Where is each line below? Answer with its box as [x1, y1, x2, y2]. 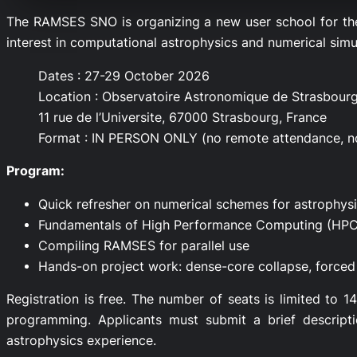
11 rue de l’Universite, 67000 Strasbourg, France [38, 109, 327, 125]
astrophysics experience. [6, 333, 156, 349]
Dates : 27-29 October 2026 [38, 68, 210, 84]
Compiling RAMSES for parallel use [38, 237, 249, 253]
